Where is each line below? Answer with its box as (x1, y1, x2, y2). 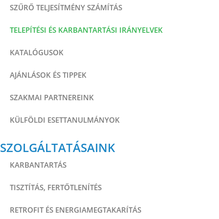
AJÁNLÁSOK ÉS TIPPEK (10, 70, 87, 80)
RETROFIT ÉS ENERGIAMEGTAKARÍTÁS (10, 205, 141, 215)
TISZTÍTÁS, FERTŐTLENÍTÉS (10, 182, 102, 193)
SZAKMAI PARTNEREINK (10, 92, 94, 103)
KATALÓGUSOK (10, 47, 64, 58)
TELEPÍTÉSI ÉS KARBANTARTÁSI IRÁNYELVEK (10, 25, 163, 35)
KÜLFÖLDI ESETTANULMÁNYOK (10, 115, 120, 125)
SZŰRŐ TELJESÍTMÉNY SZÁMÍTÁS (10, 2, 122, 13)
